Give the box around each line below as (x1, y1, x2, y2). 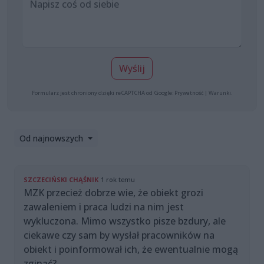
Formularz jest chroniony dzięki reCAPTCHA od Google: (32, 89, 174, 97)
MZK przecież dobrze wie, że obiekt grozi (24, 186, 203, 200)
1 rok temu (101, 175, 135, 184)
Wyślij (119, 62, 145, 75)
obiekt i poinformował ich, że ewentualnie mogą (24, 243, 238, 256)
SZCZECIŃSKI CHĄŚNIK (24, 175, 98, 184)
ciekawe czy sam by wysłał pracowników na (24, 229, 214, 242)
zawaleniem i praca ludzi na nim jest (24, 200, 184, 214)
